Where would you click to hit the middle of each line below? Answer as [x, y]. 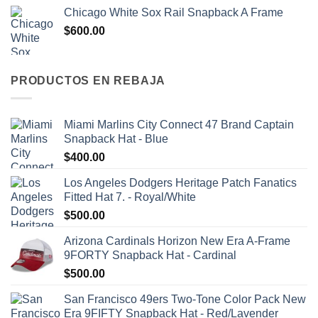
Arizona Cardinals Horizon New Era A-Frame [177, 241]
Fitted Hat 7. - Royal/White [130, 197]
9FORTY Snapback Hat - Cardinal [150, 255]
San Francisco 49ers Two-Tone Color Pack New [185, 299]
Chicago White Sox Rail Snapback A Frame [174, 13]
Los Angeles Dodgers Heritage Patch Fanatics [180, 182]
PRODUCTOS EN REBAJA [88, 81]
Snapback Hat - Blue [116, 138]
